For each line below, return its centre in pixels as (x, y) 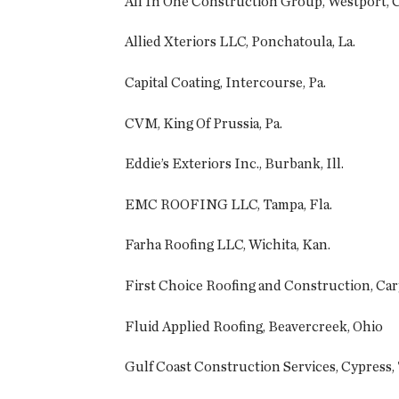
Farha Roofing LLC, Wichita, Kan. (228, 245)
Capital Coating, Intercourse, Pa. (225, 83)
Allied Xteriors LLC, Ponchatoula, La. (240, 42)
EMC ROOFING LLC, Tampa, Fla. (228, 204)
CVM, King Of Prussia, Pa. (204, 123)
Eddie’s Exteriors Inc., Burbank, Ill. (234, 164)
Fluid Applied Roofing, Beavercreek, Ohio (254, 326)
